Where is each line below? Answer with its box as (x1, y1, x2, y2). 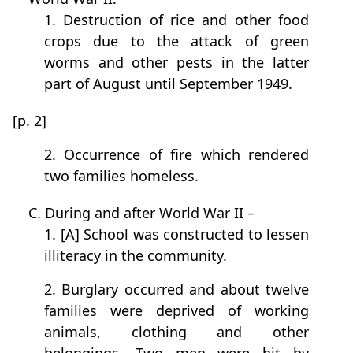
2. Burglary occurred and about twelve (44, 280, 309, 299)
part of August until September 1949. (44, 74, 292, 94)
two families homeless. (44, 166, 199, 186)
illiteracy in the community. (44, 246, 227, 266)
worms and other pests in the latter (44, 53, 309, 72)
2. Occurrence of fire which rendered (44, 145, 309, 165)
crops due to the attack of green (44, 32, 309, 51)
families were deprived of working (44, 301, 309, 321)
